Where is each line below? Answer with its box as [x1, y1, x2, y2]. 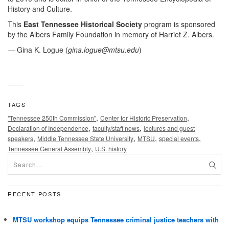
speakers [8, 133, 33, 143]
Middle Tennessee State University [37, 133, 133, 143]
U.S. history [95, 144, 127, 153]
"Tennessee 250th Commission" [8, 113, 96, 122]
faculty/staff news [93, 123, 140, 132]
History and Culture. [8, 3, 72, 14]
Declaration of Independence [8, 123, 88, 132]
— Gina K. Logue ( [8, 44, 68, 55]
